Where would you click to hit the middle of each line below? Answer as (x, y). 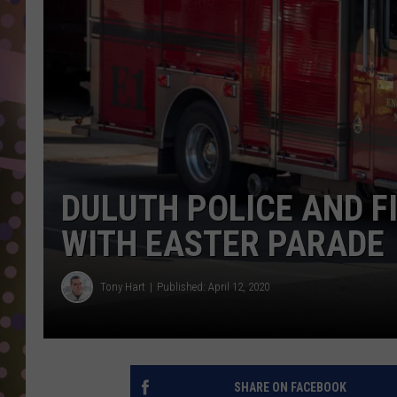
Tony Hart (123, 287)
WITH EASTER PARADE (223, 244)
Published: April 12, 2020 (213, 287)
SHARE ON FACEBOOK (290, 387)
